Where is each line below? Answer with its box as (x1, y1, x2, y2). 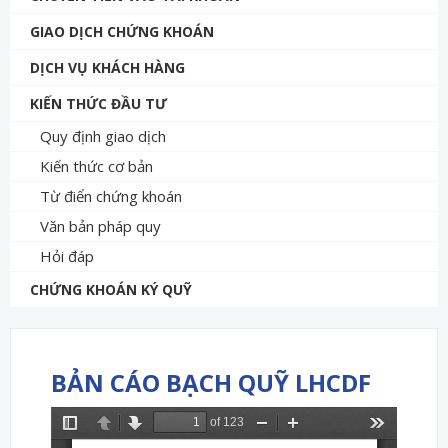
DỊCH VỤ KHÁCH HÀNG (30, 57, 185, 77)
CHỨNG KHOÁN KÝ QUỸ (30, 279, 192, 299)
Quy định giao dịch (40, 125, 166, 146)
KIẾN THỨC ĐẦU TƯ (30, 93, 167, 113)
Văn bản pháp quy (40, 215, 161, 236)
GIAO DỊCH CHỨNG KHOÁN (30, 21, 214, 41)
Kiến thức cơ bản (40, 155, 153, 176)
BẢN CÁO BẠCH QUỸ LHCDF (51, 365, 371, 399)
